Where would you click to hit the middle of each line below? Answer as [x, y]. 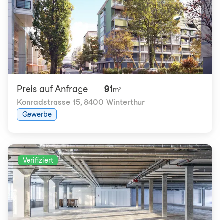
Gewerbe [37, 114]
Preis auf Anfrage [52, 89]
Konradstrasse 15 [48, 102]
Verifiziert [38, 160]
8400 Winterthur [114, 102]
